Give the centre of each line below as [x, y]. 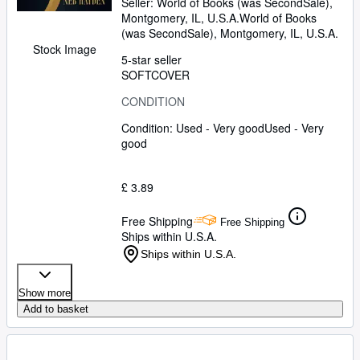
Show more [45, 293]
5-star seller [151, 60]
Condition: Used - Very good [193, 128]
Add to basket [56, 309]
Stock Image [64, 49]
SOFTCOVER [155, 75]
